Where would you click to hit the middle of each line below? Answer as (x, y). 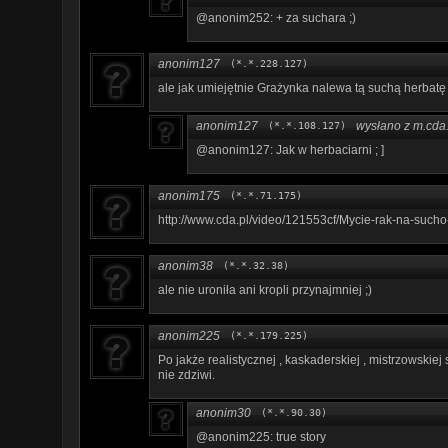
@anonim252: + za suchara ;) (276, 17)
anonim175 (189, 195)
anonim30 (223, 412)
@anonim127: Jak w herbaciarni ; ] (290, 149)
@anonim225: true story (261, 436)
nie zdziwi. (186, 374)
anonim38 (185, 265)
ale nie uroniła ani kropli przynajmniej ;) (265, 289)
